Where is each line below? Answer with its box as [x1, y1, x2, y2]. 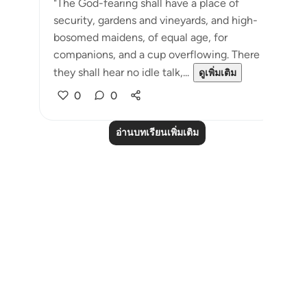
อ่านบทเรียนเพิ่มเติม [115, 127, 199, 138]
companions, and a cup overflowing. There [53, 48, 260, 61]
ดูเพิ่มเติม [199, 67, 236, 79]
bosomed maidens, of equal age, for [53, 31, 228, 44]
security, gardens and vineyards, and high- [53, 14, 258, 27]
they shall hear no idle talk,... [53, 66, 189, 79]
